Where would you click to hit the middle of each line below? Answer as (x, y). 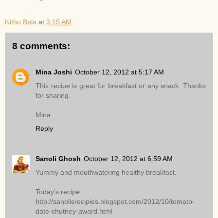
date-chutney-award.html (74, 211)
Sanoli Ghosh (58, 159)
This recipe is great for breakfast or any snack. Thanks (121, 86)
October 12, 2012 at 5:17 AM (119, 72)
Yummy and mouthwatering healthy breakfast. (106, 173)
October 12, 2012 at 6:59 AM (128, 159)
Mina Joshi (54, 72)
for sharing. (53, 96)
